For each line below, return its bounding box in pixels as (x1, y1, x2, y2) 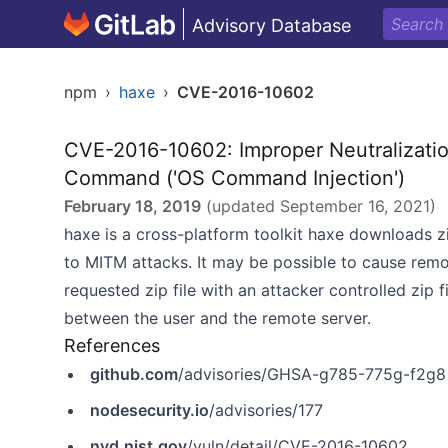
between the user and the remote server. (64, 308, 371, 328)
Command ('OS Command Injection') (64, 166, 405, 190)
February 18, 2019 (64, 196, 201, 216)
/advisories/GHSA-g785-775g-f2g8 (178, 364, 446, 384)
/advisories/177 (209, 400, 323, 420)
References (64, 335, 160, 356)
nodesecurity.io (90, 400, 209, 420)
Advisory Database (192, 15, 351, 36)
